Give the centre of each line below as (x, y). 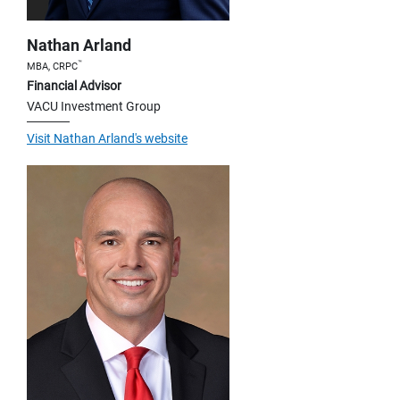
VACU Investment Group (94, 106)
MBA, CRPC (52, 66)
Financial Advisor (74, 85)
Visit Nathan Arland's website (107, 138)
